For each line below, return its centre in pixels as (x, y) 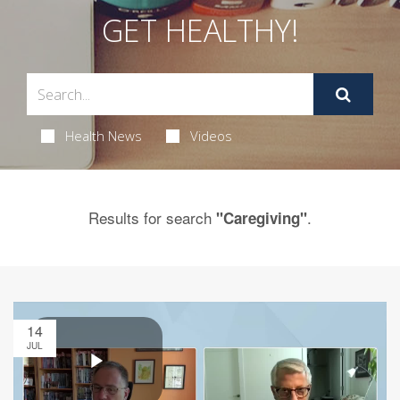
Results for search (152, 218)
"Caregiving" (262, 218)
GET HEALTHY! (200, 31)
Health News (103, 136)
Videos (211, 136)
